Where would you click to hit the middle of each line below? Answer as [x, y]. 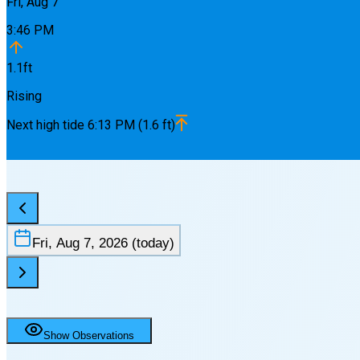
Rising [24, 96]
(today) [151, 243]
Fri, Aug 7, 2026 [80, 243]
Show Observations [89, 335]
